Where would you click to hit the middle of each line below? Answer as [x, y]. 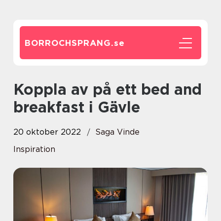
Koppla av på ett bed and [18, 89]
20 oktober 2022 [47, 132]
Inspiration [34, 149]
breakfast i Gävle [77, 107]
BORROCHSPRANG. [69, 43]
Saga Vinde [117, 132]
